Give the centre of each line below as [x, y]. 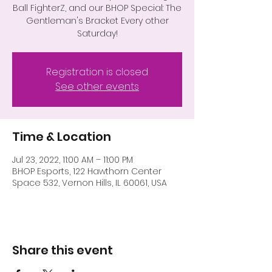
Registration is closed [97, 72]
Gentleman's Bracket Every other [97, 21]
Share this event [63, 250]
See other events [97, 87]
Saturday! [97, 34]
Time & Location [62, 137]
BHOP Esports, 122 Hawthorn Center [87, 172]
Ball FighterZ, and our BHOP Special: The [97, 8]
